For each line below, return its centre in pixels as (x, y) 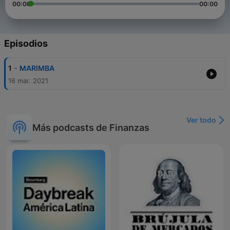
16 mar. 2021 (28, 81)
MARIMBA (37, 68)
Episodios (26, 44)
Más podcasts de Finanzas (91, 127)
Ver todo (201, 120)
